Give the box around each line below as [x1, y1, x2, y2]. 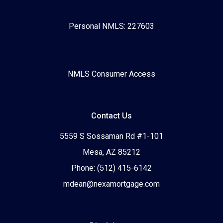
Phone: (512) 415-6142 [71, 163, 152, 173]
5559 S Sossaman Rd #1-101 [60, 131, 163, 141]
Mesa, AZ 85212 [83, 147, 140, 157]
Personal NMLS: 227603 [69, 21, 154, 31]
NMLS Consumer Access [68, 69, 155, 79]
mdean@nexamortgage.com [63, 179, 160, 189]
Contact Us [91, 111, 132, 121]
